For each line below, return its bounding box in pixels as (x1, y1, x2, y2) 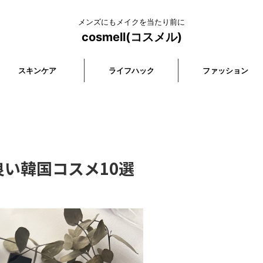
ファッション (202, 66, 248, 75)
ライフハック (108, 66, 154, 75)
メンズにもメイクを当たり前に (78, 17, 185, 26)
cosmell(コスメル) (81, 30, 182, 44)
